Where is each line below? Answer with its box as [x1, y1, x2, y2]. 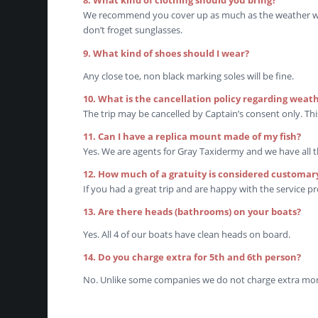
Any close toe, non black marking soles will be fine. [83, 69, 295, 82]
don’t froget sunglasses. [83, 23, 183, 37]
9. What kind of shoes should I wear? [83, 46, 250, 60]
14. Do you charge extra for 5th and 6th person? [83, 250, 304, 263]
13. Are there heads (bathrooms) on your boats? [83, 204, 302, 218]
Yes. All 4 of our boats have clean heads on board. [83, 227, 291, 241]
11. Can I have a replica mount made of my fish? [83, 129, 302, 143]
